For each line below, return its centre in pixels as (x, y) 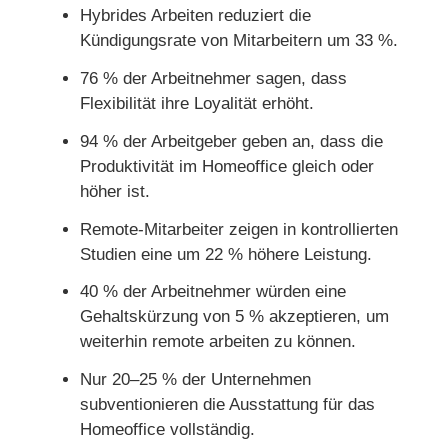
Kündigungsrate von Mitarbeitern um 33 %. (239, 41)
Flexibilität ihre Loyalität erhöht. (197, 103)
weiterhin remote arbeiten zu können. (218, 342)
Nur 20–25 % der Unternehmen (195, 379)
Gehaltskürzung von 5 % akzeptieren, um (234, 317)
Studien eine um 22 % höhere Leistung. (226, 254)
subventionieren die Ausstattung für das (227, 404)
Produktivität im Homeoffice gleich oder (227, 166)
